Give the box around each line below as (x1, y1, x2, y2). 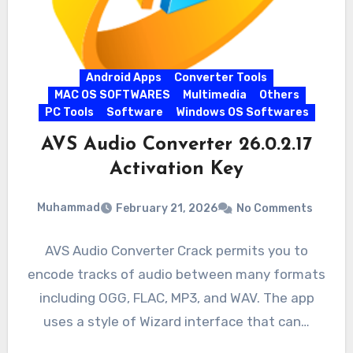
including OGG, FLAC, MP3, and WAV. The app (39, 289, 314, 306)
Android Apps (86, 71, 162, 85)
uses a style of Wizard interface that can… (43, 313, 310, 329)
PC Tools (44, 106, 94, 120)
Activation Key (110, 160, 243, 180)
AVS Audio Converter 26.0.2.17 (41, 136, 312, 155)
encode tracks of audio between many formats (28, 266, 325, 282)
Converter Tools (174, 71, 267, 85)
